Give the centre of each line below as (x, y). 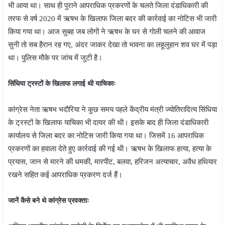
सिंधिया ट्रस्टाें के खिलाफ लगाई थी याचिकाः (62, 83)
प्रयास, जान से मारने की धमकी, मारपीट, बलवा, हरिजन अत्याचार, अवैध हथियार (113, 161)
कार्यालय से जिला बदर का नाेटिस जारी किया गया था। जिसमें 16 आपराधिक (106, 135)
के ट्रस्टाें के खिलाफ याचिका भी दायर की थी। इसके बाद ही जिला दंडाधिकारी (108, 122)
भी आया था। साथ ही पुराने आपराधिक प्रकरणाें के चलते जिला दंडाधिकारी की (108, 5)
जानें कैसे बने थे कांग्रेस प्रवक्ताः (48, 200)
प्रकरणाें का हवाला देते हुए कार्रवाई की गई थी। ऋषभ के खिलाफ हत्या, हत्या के (110, 148)
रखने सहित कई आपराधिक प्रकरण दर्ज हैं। (65, 175)
